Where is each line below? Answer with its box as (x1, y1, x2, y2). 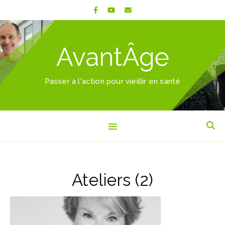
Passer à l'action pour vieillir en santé (44, 77, 181, 86)
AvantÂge (56, 42, 169, 72)
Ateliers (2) (71, 170, 154, 190)
